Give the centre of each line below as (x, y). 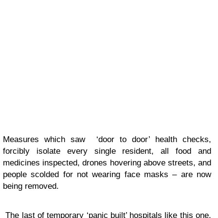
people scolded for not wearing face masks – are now (107, 174)
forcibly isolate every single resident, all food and (107, 151)
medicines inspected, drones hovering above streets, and (107, 163)
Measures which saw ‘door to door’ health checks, (107, 139)
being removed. (31, 186)
